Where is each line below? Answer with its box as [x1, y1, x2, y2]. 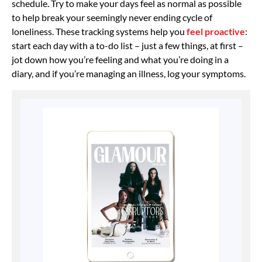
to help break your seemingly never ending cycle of [12, 12, 212, 23]
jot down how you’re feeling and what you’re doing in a [12, 54, 229, 65]
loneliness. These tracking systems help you [12, 26, 187, 37]
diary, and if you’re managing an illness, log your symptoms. [12, 68, 246, 80]
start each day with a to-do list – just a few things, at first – [12, 40, 243, 51]
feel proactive [187, 26, 245, 37]
